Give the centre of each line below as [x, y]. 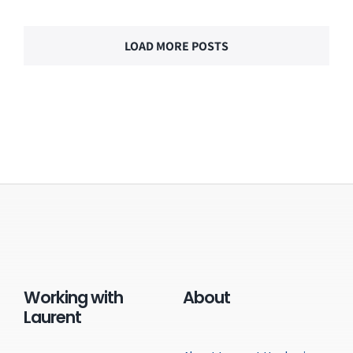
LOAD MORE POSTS [176, 46]
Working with [73, 298]
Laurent [52, 318]
